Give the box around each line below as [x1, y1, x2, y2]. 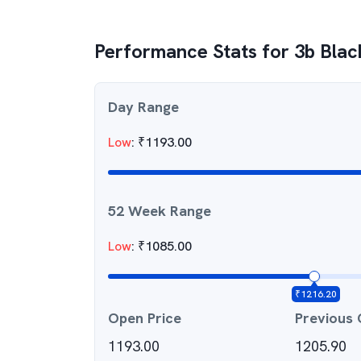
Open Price [108, 309, 181, 327]
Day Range [108, 98, 179, 116]
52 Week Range [108, 201, 211, 220]
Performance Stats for [94, 39, 294, 64]
